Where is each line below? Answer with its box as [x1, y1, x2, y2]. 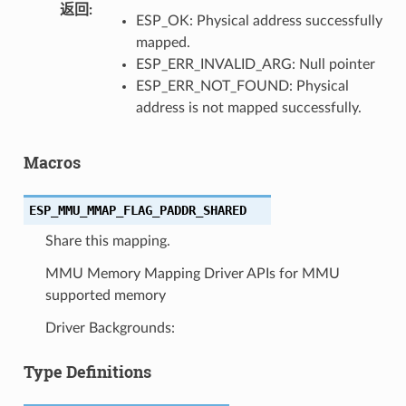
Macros [23, 150, 81, 173]
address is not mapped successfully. [135, 100, 362, 115]
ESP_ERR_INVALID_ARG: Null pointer [135, 56, 375, 72]
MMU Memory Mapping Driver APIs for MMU [44, 266, 340, 281]
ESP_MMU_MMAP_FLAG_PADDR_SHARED [28, 202, 246, 217]
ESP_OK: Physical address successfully [135, 13, 382, 28]
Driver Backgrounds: [44, 320, 175, 335]
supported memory [44, 287, 166, 303]
